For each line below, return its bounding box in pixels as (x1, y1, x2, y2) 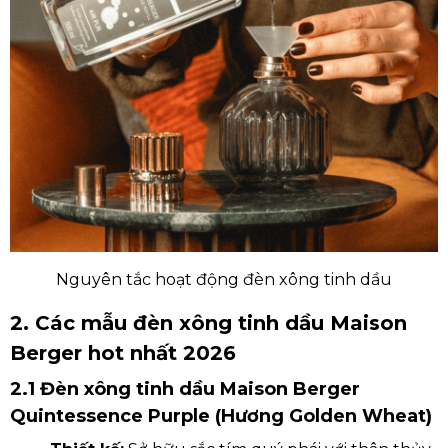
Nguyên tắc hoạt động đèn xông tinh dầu (56, 270, 392, 289)
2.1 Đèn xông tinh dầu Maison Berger (10, 378, 360, 400)
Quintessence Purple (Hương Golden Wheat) (10, 405, 432, 427)
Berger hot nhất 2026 (10, 341, 236, 365)
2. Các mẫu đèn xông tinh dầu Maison (10, 311, 407, 335)
